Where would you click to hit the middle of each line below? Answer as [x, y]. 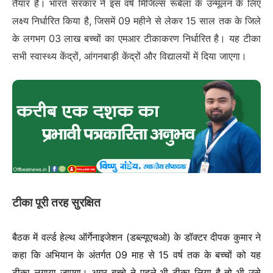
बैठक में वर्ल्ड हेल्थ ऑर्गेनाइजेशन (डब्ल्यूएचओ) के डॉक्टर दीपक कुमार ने [136, 237]
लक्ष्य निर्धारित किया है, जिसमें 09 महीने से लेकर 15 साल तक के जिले [136, 20]
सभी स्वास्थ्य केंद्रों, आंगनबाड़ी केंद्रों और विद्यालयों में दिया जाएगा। [129, 56]
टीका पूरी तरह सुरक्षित [56, 203]
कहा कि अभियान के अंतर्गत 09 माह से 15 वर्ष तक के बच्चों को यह [136, 255]
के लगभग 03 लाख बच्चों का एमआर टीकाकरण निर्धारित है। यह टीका [136, 38]
